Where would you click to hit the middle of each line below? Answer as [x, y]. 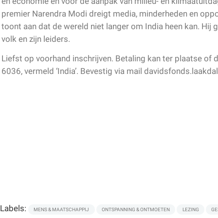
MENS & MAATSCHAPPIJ [62, 209]
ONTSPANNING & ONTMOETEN [136, 209]
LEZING [191, 209]
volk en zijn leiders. [37, 39]
